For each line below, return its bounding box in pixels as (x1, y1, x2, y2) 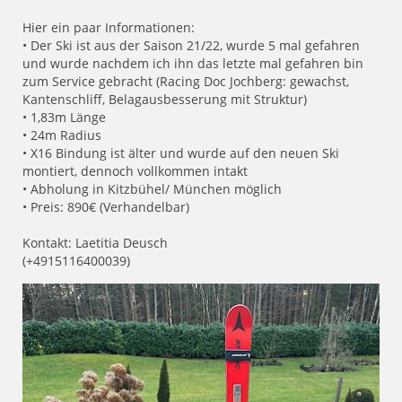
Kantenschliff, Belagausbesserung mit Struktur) (22, 91, 307, 109)
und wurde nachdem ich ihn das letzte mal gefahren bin (22, 55, 363, 73)
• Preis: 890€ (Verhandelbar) (22, 198, 189, 216)
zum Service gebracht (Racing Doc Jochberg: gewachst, (22, 73, 349, 91)
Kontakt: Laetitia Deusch (22, 234, 168, 252)
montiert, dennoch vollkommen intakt (22, 162, 248, 180)
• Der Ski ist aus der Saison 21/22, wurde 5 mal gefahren (22, 37, 360, 55)
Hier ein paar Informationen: (22, 19, 195, 37)
